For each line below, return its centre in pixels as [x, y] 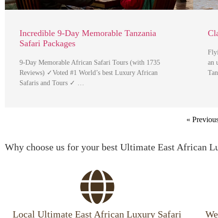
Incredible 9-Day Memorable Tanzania [88, 33]
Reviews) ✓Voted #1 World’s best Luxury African [89, 73]
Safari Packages [47, 43]
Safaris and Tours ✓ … [52, 83]
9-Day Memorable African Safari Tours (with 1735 [90, 62]
